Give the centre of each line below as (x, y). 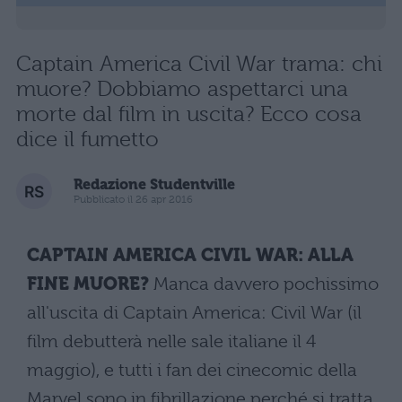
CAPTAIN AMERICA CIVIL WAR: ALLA (190, 255)
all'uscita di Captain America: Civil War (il (194, 312)
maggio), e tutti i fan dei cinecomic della (192, 370)
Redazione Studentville (154, 185)
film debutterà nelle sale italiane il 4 (171, 341)
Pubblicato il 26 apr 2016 (133, 200)
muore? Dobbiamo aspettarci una (182, 88)
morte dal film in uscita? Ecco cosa (189, 114)
